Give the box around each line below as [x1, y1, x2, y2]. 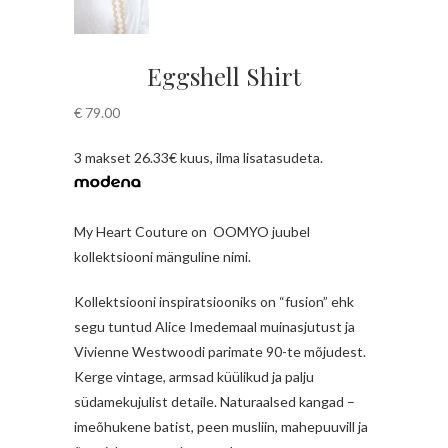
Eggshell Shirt [147, 60, 301, 93]
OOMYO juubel [213, 223, 310, 241]
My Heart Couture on [74, 223, 207, 241]
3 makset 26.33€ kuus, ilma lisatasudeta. [74, 149, 330, 167]
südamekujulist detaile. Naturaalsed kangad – [74, 393, 355, 411]
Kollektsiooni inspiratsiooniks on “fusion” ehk [74, 293, 354, 311]
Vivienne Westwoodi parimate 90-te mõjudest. [74, 343, 366, 361]
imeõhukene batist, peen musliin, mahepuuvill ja [74, 418, 368, 436]
